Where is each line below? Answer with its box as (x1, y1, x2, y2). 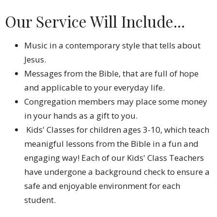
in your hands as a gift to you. (24, 110, 138, 121)
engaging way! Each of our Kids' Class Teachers (24, 152, 204, 163)
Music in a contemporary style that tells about (24, 40, 201, 51)
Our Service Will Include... (5, 10, 185, 31)
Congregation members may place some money (24, 96, 207, 107)
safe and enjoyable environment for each (24, 180, 180, 191)
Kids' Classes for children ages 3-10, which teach (24, 124, 209, 135)
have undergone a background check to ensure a (24, 166, 210, 177)
